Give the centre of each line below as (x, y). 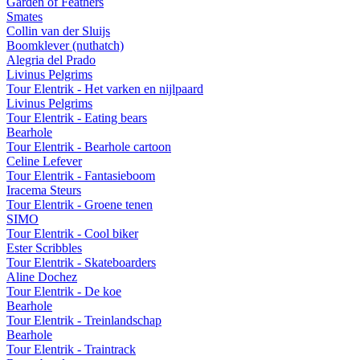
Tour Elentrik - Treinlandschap (84, 320)
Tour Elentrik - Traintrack (71, 349)
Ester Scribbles (44, 247)
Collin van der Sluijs (58, 31)
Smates (25, 16)
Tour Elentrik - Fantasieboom (81, 175)
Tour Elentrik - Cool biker (72, 233)
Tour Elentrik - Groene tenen (80, 204)
